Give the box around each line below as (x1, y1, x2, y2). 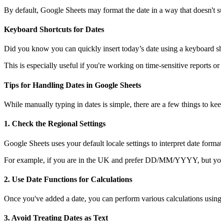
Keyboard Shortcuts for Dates (4, 25, 104, 34)
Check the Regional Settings (12, 119, 106, 128)
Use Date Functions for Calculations (12, 175, 132, 184)
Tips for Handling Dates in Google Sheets (4, 80, 141, 89)
